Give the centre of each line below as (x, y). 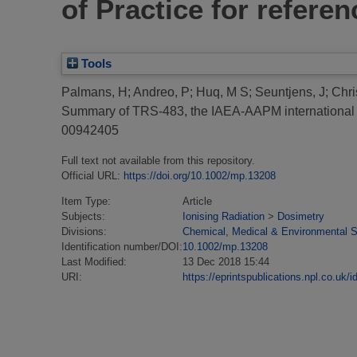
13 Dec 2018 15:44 (226, 262)
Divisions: (84, 232)
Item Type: (86, 202)
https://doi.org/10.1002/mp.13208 (200, 176)
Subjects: (83, 217)
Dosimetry (301, 217)
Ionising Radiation (224, 217)
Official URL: (92, 176)
